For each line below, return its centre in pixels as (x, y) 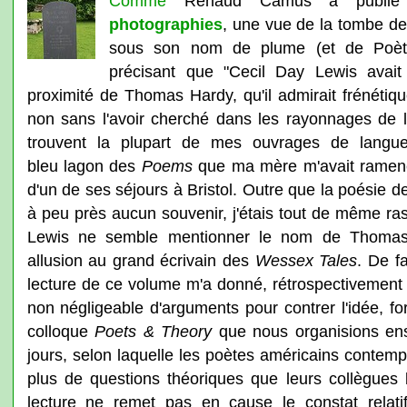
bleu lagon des (84, 166)
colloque (61, 331)
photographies (166, 24)
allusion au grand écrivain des (141, 260)
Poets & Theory (154, 331)
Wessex (284, 260)
